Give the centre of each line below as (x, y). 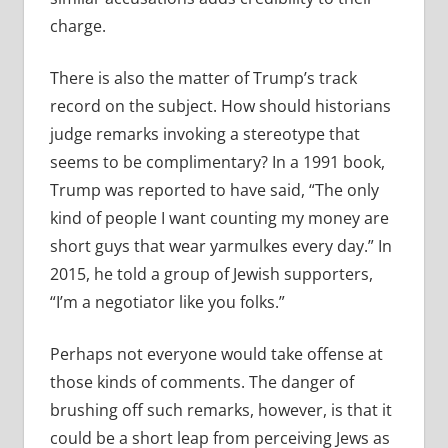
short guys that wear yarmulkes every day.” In (220, 246)
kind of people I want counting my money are (219, 218)
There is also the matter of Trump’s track (203, 78)
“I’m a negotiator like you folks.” (167, 302)
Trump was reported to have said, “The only (214, 190)
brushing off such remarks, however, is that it (220, 410)
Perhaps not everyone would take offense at (216, 354)
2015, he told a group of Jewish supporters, (211, 274)
